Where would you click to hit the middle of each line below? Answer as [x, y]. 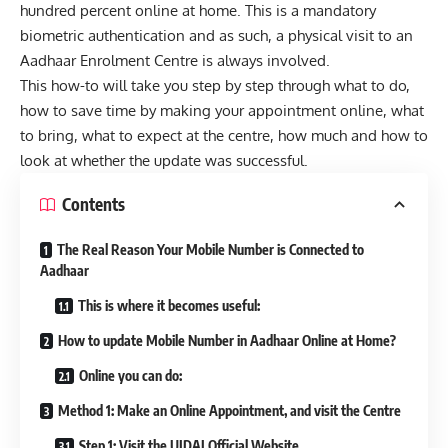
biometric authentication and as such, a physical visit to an [216, 35]
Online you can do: [130, 375]
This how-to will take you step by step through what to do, [215, 85]
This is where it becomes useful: [169, 305]
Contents [93, 204]
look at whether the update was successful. [164, 160]
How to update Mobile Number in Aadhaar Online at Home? [227, 340]
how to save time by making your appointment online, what [222, 110]
